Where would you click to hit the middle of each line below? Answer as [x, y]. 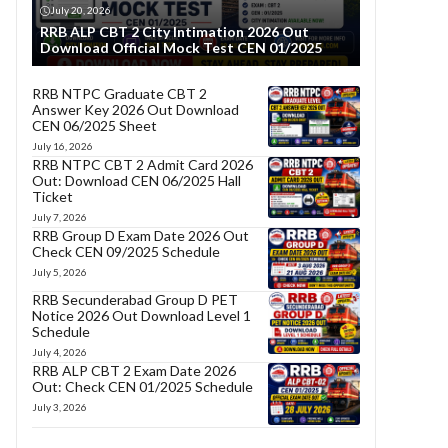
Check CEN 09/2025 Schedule [126, 251]
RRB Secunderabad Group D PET [135, 300]
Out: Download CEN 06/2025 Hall [136, 180]
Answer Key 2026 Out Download [135, 109]
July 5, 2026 [59, 272]
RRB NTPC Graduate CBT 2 [119, 93]
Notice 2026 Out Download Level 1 [141, 316]
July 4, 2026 [59, 352]
